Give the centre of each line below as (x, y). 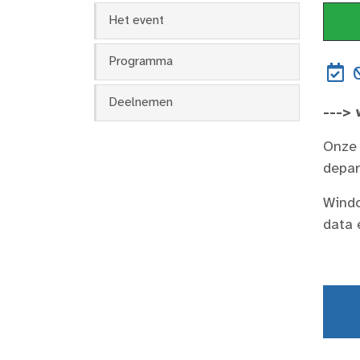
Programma (141, 61)
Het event (136, 20)
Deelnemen (141, 102)
